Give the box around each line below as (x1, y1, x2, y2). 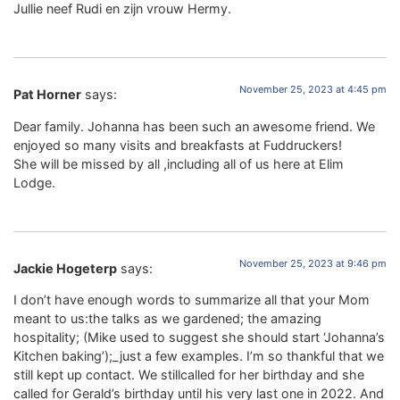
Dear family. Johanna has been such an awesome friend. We (13, 118, 375, 134)
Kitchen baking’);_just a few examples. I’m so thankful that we (13, 348, 384, 364)
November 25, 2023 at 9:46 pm (239, 256, 387, 270)
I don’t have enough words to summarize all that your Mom (13, 292, 370, 308)
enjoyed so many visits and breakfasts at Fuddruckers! (13, 137, 342, 153)
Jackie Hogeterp (13, 260, 117, 276)
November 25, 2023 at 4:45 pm (239, 83, 387, 96)
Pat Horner (13, 87, 81, 103)
